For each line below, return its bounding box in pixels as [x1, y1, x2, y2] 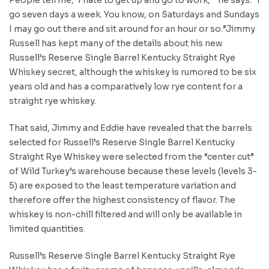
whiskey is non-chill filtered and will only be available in [9, 208, 242, 220]
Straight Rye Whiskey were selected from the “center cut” [9, 151, 254, 162]
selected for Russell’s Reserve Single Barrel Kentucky [9, 136, 235, 148]
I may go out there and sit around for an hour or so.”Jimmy [9, 23, 255, 34]
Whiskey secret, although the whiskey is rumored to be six [9, 66, 256, 77]
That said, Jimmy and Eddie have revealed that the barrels [9, 122, 252, 133]
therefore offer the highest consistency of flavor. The [9, 194, 235, 205]
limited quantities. [9, 223, 85, 234]
